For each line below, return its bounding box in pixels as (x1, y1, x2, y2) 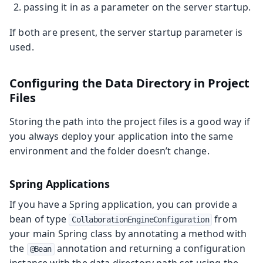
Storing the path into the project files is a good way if (9, 114, 250, 128)
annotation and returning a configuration (54, 241, 246, 255)
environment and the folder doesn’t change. (9, 144, 210, 157)
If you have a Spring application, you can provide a (9, 197, 238, 211)
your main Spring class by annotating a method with (9, 227, 247, 240)
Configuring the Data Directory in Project (9, 75, 249, 91)
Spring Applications (9, 176, 110, 191)
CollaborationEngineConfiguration (72, 214, 209, 224)
